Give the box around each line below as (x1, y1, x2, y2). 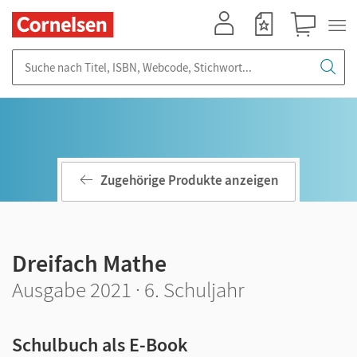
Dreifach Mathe (12, 248, 167, 278)
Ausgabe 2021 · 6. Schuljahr (12, 276, 245, 303)
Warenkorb (284, 37, 336, 51)
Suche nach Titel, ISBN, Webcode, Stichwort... (12, 49, 243, 65)
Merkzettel (245, 37, 292, 51)
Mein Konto (205, 37, 257, 51)
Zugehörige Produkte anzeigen (100, 171, 279, 190)
